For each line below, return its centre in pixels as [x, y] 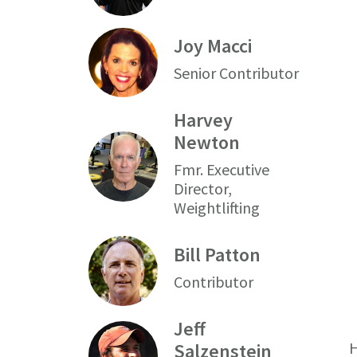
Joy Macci [213, 46]
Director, [203, 188]
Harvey [204, 120]
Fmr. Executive [222, 169]
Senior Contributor [237, 73]
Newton [207, 142]
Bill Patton [218, 254]
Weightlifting [217, 208]
